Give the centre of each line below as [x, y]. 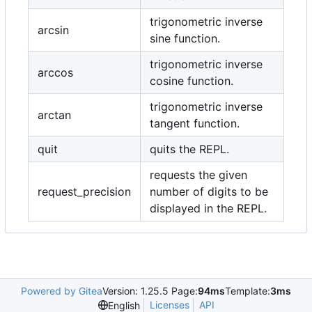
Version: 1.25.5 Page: [150, 291]
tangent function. [195, 124]
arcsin [53, 30]
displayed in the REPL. [208, 209]
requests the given [198, 175]
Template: [248, 291]
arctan [54, 115]
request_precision [84, 192]
